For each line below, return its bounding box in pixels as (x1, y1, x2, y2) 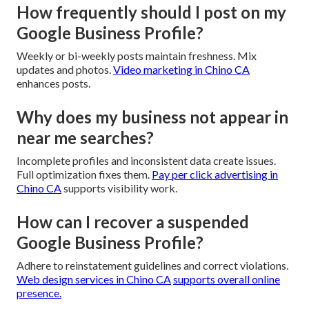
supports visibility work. (61, 181, 177, 195)
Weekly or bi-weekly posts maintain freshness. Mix (17, 48, 257, 62)
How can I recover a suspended (17, 211, 249, 232)
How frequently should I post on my (17, 1, 286, 22)
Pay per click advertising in (152, 167, 278, 181)
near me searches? (17, 127, 154, 148)
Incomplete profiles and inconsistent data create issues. (17, 153, 276, 167)
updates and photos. (17, 62, 113, 76)
